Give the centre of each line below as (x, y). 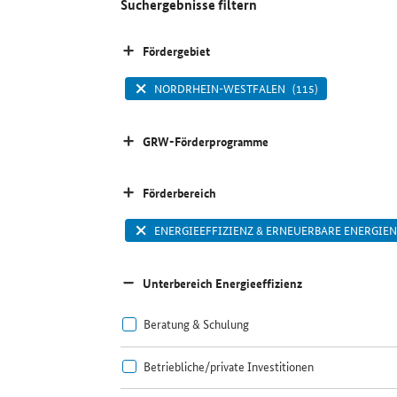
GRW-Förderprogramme (206, 141)
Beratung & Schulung (196, 324)
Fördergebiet (177, 51)
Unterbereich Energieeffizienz (223, 283)
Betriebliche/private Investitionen (228, 366)
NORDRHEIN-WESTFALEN (219, 89)
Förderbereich (180, 193)
